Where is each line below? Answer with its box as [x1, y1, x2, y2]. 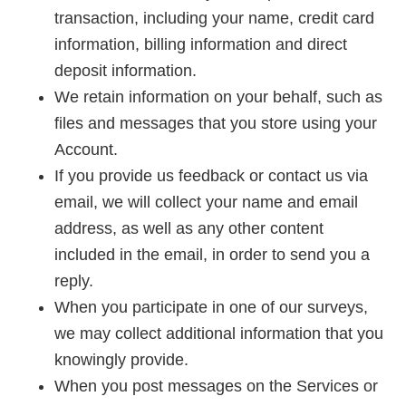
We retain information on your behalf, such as [54, 88, 382, 107]
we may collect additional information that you [54, 324, 383, 343]
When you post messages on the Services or [54, 377, 378, 396]
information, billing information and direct [54, 35, 347, 54]
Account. [54, 140, 118, 159]
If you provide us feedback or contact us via [54, 167, 368, 186]
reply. [54, 272, 93, 291]
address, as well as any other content [54, 219, 324, 238]
